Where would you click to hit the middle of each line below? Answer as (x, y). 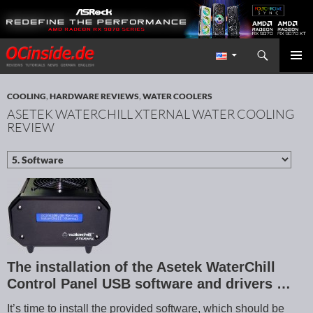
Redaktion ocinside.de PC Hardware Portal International (254, 56)
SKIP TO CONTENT (49, 68)
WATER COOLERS (177, 96)
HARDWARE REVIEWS (94, 96)
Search (20, 47)
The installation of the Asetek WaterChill (141, 267)
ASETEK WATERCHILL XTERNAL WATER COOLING (151, 114)
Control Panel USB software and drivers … (149, 284)
